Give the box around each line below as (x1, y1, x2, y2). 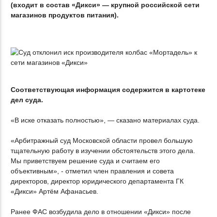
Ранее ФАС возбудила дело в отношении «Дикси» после (11, 208, 191, 216)
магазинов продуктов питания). (11, 11, 119, 19)
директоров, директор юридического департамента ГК (11, 177, 184, 186)
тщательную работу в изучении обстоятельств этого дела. (11, 147, 196, 155)
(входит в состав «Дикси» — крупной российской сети (11, 1, 200, 9)
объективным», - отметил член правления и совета (11, 167, 174, 175)
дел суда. (11, 96, 44, 104)
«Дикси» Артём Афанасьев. (11, 187, 99, 196)
